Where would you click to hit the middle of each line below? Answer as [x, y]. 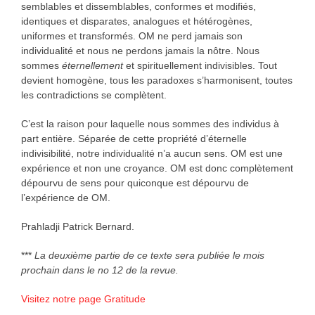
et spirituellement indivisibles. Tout [200, 66]
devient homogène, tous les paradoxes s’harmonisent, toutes [156, 81]
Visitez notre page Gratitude [83, 299]
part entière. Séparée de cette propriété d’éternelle [134, 139]
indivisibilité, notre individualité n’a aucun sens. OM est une [152, 154]
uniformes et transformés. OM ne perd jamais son [131, 36]
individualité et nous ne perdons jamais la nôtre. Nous [140, 51]
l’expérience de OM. [65, 198]
